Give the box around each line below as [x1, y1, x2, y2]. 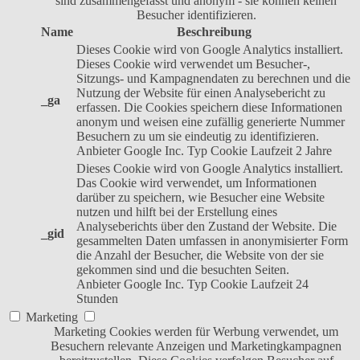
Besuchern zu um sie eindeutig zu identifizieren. [76, 129, 319, 144]
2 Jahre [296, 144, 332, 158]
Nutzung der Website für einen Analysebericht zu [76, 86, 325, 100]
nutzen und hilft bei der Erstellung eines [76, 205, 277, 219]
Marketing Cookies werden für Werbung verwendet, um [54, 325, 338, 339]
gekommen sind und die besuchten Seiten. [76, 263, 289, 277]
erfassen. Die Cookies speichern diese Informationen [76, 100, 342, 115]
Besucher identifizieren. [136, 8, 256, 22]
